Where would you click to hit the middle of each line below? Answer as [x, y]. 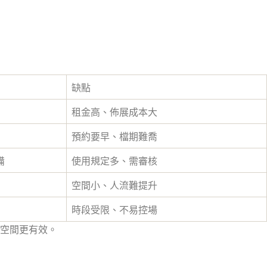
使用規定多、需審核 [114, 161]
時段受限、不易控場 [114, 210]
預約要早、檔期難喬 [114, 136]
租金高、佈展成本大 [114, 112]
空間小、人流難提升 [114, 185]
